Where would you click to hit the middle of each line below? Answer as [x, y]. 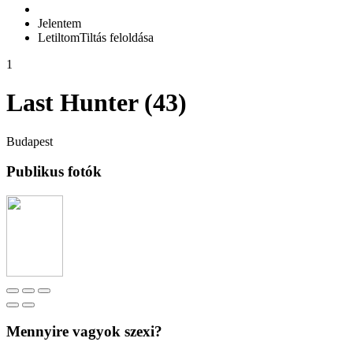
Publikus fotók [54, 172]
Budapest [30, 141]
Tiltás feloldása [117, 37]
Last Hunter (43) [97, 103]
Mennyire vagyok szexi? [84, 331]
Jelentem [59, 23]
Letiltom [59, 37]
